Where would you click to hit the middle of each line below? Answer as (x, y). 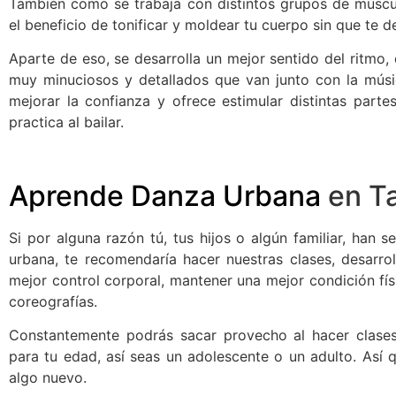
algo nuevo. (48, 378)
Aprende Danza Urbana (165, 195)
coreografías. (53, 301)
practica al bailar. (66, 122)
